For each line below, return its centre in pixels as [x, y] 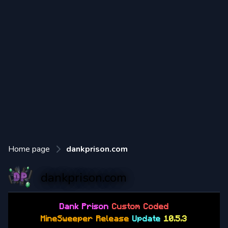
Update [148, 219]
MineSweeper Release [87, 219]
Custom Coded [140, 207]
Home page [29, 149]
